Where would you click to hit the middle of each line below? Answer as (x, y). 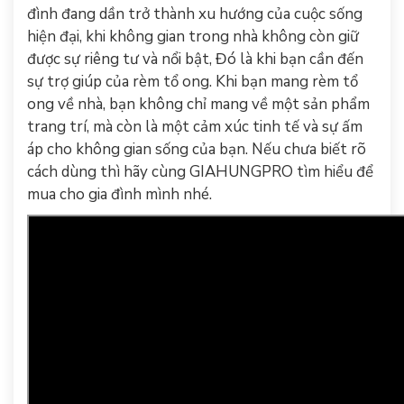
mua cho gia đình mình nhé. (119, 194)
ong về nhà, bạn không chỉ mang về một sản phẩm (198, 104)
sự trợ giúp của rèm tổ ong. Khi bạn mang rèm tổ (193, 82)
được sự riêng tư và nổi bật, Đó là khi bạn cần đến (195, 59)
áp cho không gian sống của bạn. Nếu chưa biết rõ (197, 149)
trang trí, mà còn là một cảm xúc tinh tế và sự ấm (195, 127)
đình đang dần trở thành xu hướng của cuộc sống (195, 14)
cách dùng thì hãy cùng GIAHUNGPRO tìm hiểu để (200, 172)
